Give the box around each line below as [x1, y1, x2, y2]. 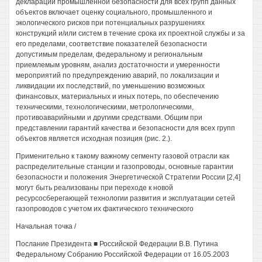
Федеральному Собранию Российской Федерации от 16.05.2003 [16, 250, 229, 258]
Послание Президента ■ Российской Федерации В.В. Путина [16, 240, 218, 248]
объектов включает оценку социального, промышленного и [16, 8, 212, 16]
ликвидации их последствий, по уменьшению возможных [16, 82, 205, 90]
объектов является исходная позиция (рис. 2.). [16, 135, 172, 143]
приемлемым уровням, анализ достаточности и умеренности [16, 61, 220, 69]
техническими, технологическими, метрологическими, [16, 103, 194, 111]
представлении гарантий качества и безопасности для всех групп [16, 124, 235, 132]
